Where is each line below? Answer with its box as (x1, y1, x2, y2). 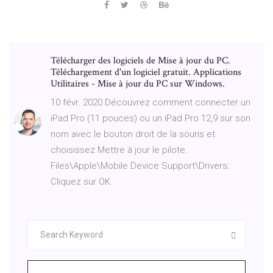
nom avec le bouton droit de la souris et (51, 128, 215, 140)
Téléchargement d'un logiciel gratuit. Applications (51, 65, 241, 79)
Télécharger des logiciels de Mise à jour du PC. (51, 54, 230, 67)
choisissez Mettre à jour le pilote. (51, 144, 188, 155)
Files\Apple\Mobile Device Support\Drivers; (51, 160, 229, 171)
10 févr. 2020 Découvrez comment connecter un (51, 96, 250, 108)
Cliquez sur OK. (51, 175, 113, 187)
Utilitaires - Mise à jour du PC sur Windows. (51, 77, 225, 90)
